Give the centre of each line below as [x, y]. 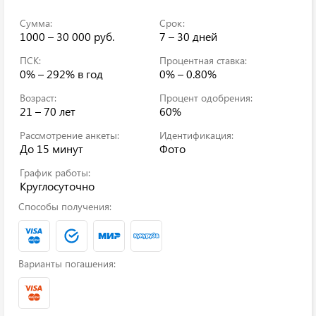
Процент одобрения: [206, 98]
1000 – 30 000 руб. [67, 36]
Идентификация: [196, 135]
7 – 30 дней [188, 36]
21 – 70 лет [48, 111]
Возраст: [38, 98]
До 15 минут [51, 148]
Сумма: [36, 23]
